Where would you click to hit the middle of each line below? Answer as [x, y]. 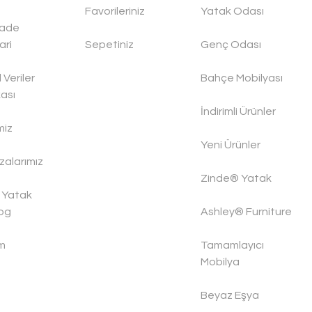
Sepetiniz [110, 45]
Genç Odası [231, 45]
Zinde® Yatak [236, 179]
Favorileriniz [115, 11]
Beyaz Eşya [229, 296]
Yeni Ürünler [230, 145]
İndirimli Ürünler [238, 112]
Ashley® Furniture [246, 212]
